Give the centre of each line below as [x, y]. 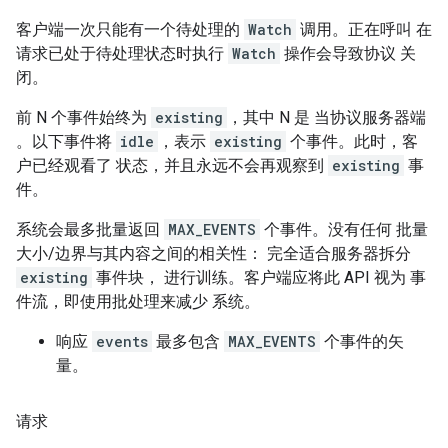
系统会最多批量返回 [90, 229]
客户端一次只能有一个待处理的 [130, 29]
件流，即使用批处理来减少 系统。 [138, 301]
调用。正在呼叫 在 [364, 29]
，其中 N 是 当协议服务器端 [326, 117]
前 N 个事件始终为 [83, 117]
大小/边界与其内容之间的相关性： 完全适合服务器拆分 [213, 253]
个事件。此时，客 [352, 141]
